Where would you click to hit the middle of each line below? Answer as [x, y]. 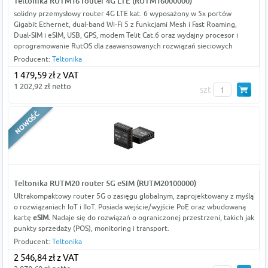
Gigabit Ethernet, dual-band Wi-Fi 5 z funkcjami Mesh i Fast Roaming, [125, 25]
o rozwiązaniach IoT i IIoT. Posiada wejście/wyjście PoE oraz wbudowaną [130, 207]
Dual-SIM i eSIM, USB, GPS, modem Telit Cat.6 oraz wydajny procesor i [126, 35]
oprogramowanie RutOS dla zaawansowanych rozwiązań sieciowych [123, 46]
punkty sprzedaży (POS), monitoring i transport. [91, 229]
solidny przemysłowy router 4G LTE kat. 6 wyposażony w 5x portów [122, 14]
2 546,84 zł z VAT [46, 258]
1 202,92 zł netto [42, 86]
